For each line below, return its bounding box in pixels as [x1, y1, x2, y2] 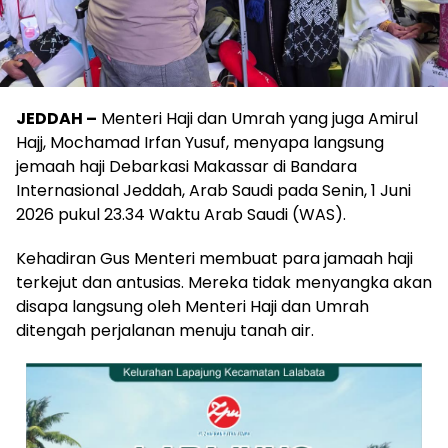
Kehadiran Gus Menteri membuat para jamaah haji [16, 247, 413, 271]
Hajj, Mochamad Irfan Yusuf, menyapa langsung [16, 131, 384, 155]
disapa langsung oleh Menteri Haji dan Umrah [16, 295, 369, 319]
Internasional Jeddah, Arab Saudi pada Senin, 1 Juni [16, 179, 411, 203]
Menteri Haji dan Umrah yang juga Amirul [101, 107, 418, 131]
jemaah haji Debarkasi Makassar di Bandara [16, 155, 357, 179]
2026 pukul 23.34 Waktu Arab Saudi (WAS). [16, 203, 346, 227]
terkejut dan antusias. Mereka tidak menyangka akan [16, 271, 432, 295]
